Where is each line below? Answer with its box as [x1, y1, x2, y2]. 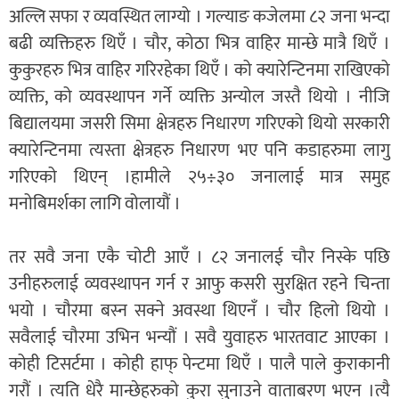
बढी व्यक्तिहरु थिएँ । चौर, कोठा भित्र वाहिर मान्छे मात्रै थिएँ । [9, 28, 390, 59]
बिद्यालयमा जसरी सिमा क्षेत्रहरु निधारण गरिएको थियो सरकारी [9, 108, 390, 139]
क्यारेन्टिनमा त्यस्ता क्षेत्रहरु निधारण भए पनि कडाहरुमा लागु [9, 134, 390, 166]
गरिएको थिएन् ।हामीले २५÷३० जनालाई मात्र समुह [9, 161, 390, 192]
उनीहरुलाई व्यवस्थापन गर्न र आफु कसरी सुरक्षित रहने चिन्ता [9, 268, 390, 299]
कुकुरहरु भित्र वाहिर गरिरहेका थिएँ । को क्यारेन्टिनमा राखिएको [9, 54, 390, 85]
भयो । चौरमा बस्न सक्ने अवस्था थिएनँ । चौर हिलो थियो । [9, 295, 390, 326]
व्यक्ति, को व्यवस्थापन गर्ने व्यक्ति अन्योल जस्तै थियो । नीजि [9, 81, 390, 112]
